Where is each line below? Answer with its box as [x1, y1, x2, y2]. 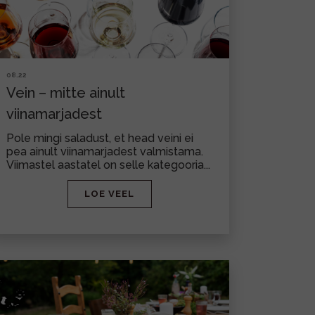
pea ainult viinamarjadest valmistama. [6, 145, 203, 158]
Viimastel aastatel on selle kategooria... [6, 158, 210, 172]
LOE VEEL [84, 188, 134, 199]
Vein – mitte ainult [6, 84, 125, 101]
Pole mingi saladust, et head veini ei [6, 131, 193, 145]
